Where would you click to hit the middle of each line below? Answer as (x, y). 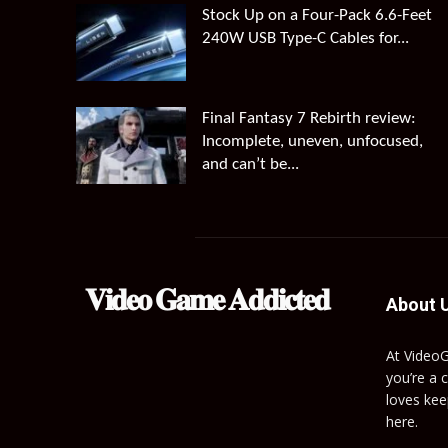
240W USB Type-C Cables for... (305, 39)
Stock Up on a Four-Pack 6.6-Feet (316, 16)
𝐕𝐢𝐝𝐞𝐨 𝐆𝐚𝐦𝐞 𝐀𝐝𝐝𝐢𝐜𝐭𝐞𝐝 (207, 302)
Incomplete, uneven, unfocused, (312, 141)
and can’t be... (250, 164)
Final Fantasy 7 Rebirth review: (308, 118)
